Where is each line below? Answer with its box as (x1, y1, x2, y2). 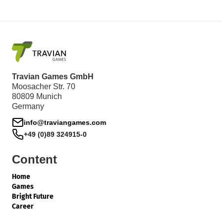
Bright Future (12, 192, 54, 201)
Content (12, 152, 57, 166)
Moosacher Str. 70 (12, 82, 75, 91)
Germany (12, 102, 44, 111)
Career (12, 202, 34, 211)
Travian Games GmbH (12, 72, 94, 81)
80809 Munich (12, 92, 62, 101)
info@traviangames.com (24, 118, 106, 126)
